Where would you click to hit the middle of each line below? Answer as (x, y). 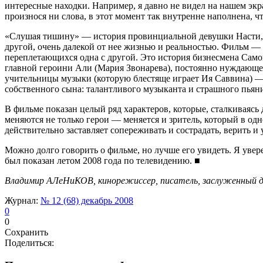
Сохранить (26, 232)
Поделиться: (29, 242)
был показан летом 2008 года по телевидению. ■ (102, 160)
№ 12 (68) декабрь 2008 (87, 200)
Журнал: (23, 200)
